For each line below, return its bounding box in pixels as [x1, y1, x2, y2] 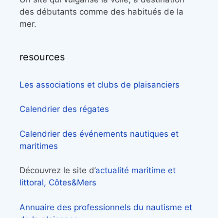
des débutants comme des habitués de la [19, 6, 183, 17]
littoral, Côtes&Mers [19, 178, 96, 188]
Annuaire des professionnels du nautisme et [19, 202, 192, 212]
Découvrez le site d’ [19, 165, 95, 176]
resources [19, 51, 65, 63]
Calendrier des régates [19, 104, 109, 114]
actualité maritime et [95, 165, 176, 176]
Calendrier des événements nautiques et [19, 128, 179, 139]
